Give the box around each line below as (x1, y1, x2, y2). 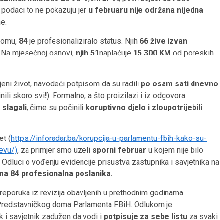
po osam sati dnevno (141, 79, 218, 88)
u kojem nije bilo (146, 145, 203, 155)
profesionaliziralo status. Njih (37, 36, 139, 46)
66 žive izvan (139, 36, 187, 46)
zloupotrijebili (152, 102, 202, 112)
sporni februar (92, 145, 146, 155)
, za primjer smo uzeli (17, 145, 92, 155)
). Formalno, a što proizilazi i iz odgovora (47, 90, 185, 100)
